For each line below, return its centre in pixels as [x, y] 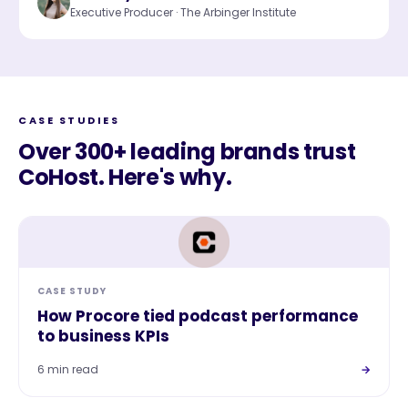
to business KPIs [103, 336]
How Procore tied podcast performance [198, 316]
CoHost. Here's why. [125, 177]
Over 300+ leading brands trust [187, 152]
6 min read [68, 369]
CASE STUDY [72, 291]
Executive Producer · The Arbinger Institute [183, 12]
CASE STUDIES [69, 120]
